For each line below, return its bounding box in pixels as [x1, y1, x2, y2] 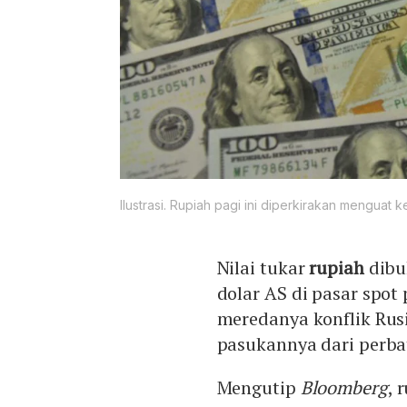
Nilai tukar [216, 255, 310, 281]
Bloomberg [295, 375, 388, 401]
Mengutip [216, 375, 296, 401]
